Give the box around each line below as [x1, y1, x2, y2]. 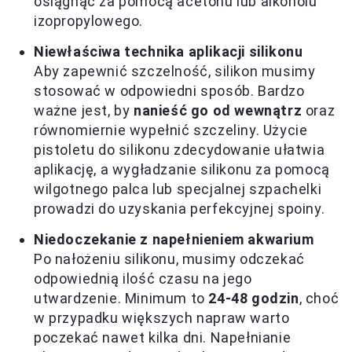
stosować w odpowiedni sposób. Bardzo [34, 82, 305, 100]
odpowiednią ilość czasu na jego [34, 270, 252, 288]
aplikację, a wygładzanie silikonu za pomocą [34, 161, 330, 178]
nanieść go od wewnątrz [134, 102, 302, 119]
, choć [299, 290, 339, 307]
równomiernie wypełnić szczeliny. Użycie [34, 122, 308, 139]
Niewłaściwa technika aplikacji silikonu [34, 43, 303, 60]
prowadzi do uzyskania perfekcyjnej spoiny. [34, 200, 325, 218]
